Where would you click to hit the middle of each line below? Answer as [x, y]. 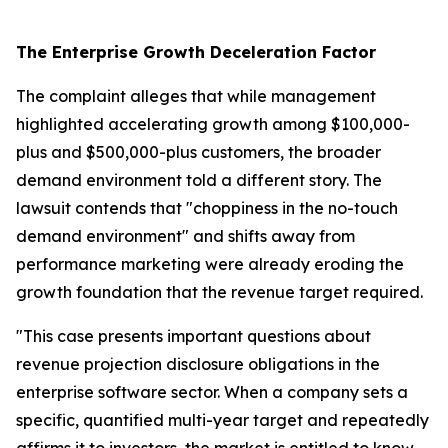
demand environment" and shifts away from [185, 235]
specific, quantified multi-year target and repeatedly [222, 419]
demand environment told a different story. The [199, 179]
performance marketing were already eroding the [210, 263]
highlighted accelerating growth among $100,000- [213, 123]
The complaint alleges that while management [196, 95]
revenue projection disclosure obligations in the [198, 363]
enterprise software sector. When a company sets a [212, 391]
